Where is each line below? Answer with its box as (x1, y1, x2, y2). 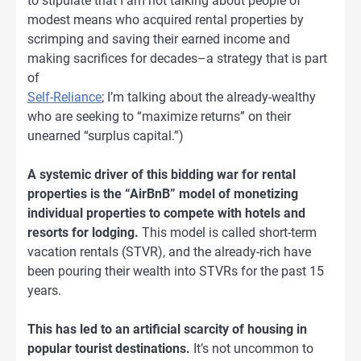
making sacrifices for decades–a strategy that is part (27, 50, 327, 66)
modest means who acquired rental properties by (27, 11, 304, 27)
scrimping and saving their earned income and (27, 31, 290, 47)
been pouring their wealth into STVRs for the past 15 (27, 263, 324, 279)
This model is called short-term (139, 224, 317, 240)
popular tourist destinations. (27, 340, 190, 356)
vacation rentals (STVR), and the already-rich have (27, 243, 311, 259)
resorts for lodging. (27, 224, 139, 240)
